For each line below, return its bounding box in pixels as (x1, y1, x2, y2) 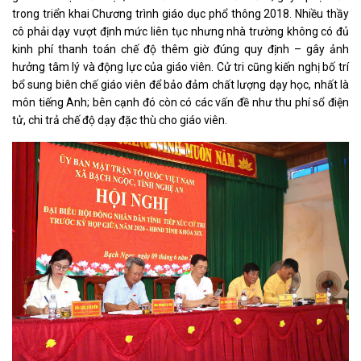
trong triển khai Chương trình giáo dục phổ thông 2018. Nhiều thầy (12, 7, 349, 21)
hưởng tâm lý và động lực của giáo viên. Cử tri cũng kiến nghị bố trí (12, 60, 349, 74)
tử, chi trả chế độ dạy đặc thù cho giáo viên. (12, 114, 227, 127)
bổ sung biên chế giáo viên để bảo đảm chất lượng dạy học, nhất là (12, 78, 349, 92)
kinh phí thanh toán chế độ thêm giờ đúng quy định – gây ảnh (12, 43, 349, 56)
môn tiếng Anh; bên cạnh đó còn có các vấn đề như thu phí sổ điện (12, 96, 349, 110)
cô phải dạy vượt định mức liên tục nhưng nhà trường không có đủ (12, 25, 349, 39)
